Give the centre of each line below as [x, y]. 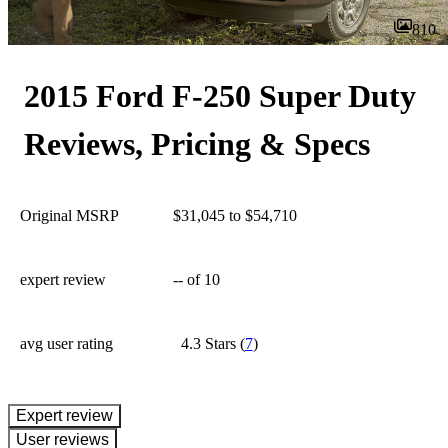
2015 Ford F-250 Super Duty [220, 96]
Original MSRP [69, 215]
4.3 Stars [208, 343]
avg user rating [66, 343]
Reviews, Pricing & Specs [197, 144]
